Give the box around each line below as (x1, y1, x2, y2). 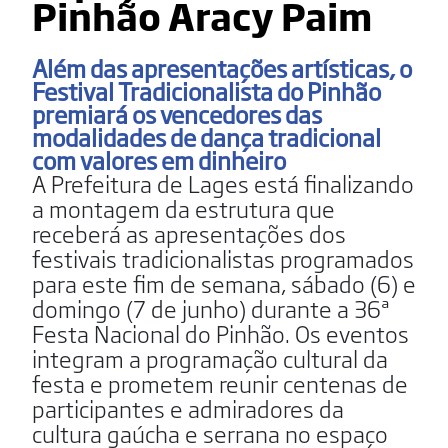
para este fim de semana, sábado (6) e (32, 265, 416, 300)
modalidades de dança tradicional (32, 118, 381, 154)
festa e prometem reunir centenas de (32, 365, 408, 400)
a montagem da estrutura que (32, 190, 335, 225)
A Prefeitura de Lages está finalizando (32, 165, 414, 200)
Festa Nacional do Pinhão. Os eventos (32, 315, 409, 350)
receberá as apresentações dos (32, 215, 346, 250)
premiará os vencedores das (32, 95, 322, 131)
